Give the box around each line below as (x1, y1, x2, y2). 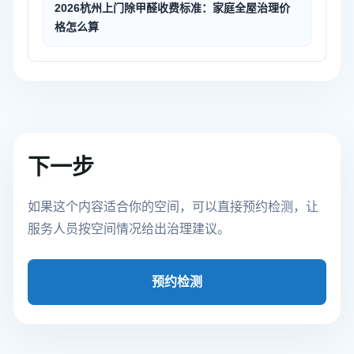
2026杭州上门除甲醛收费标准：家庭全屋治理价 (55, 2, 290, 14)
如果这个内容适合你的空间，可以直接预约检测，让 (28, 200, 318, 213)
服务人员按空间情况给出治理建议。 (28, 222, 230, 235)
